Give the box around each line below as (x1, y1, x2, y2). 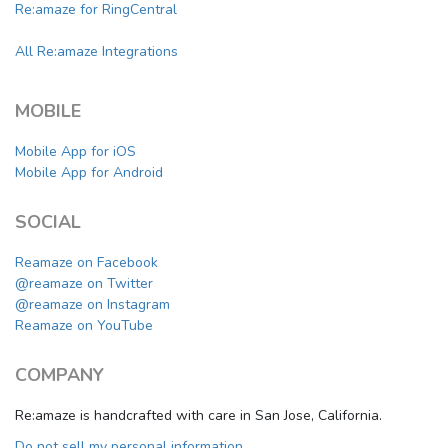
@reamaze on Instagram (15, 295, 170, 315)
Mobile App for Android (15, 163, 163, 183)
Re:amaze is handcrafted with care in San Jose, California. (15, 406, 382, 426)
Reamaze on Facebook (15, 253, 158, 273)
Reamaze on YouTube (15, 316, 153, 336)
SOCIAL (15, 210, 81, 235)
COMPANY (15, 363, 104, 388)
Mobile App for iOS (15, 142, 136, 162)
